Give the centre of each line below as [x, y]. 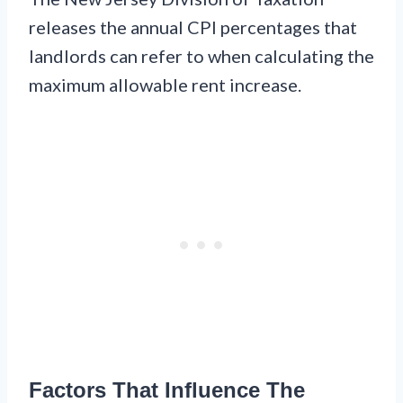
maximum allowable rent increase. [165, 84]
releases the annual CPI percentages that [193, 27]
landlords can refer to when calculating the [201, 55]
